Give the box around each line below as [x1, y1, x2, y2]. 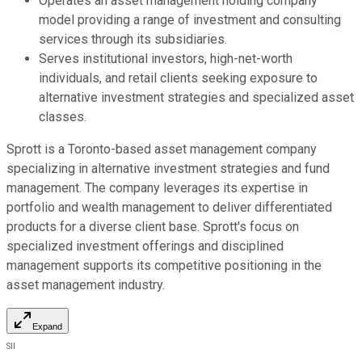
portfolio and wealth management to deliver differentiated [6, 199, 332, 215]
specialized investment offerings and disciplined [6, 238, 284, 254]
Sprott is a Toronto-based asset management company [6, 141, 317, 157]
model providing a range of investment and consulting [39, 11, 341, 27]
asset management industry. [6, 276, 165, 293]
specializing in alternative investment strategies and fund [6, 160, 330, 176]
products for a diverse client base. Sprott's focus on [6, 218, 299, 234]
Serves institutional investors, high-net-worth [39, 50, 293, 66]
